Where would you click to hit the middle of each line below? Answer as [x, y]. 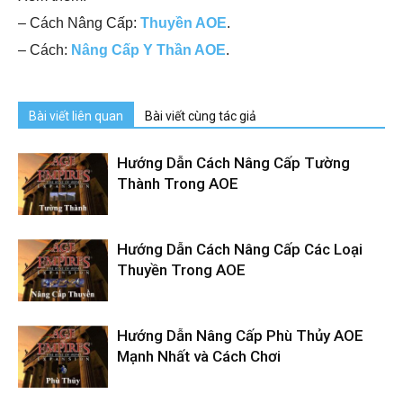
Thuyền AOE [184, 23]
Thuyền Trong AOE [181, 270]
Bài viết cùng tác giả [201, 116]
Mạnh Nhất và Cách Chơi [199, 357]
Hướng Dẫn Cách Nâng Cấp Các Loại [240, 250]
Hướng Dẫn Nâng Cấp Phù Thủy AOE [240, 336]
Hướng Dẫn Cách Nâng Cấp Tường [233, 163]
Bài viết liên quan [76, 116]
